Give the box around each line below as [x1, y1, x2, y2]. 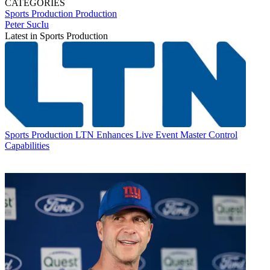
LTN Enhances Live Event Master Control [75, 130, 237, 140]
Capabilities [5, 140, 49, 151]
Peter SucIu [5, 19, 49, 30]
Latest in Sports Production [5, 30, 108, 41]
